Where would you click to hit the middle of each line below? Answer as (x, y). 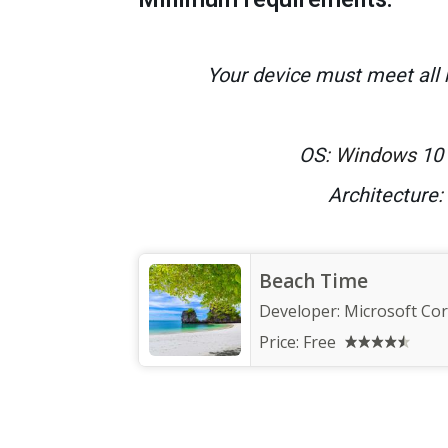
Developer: (301, 310)
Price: (281, 341)
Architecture (382, 194)
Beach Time (313, 280)
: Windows (370, 154)
